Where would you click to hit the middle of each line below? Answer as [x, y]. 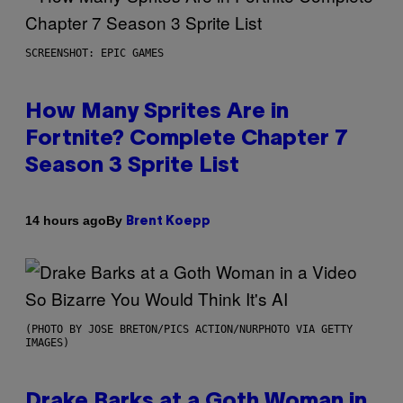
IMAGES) [47, 342]
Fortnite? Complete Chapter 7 [187, 139]
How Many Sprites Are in [157, 112]
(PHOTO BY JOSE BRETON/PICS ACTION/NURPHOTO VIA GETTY [189, 329]
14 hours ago [66, 221]
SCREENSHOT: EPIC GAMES [94, 53]
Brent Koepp [168, 221]
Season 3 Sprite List [132, 166]
